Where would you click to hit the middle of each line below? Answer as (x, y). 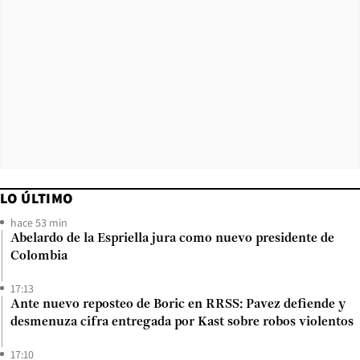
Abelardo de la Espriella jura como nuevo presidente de (172, 238)
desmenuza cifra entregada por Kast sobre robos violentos (182, 322)
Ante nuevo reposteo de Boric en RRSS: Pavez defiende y (178, 304)
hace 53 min (39, 222)
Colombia (39, 256)
